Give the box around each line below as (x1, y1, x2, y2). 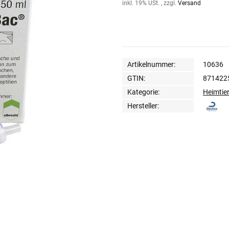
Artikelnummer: (127, 60, 175, 69)
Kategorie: (127, 88, 159, 97)
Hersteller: (127, 102, 159, 110)
